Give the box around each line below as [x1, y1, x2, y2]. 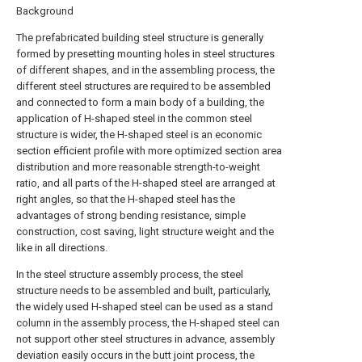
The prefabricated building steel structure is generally [16, 32, 263, 44]
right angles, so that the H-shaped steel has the [16, 193, 235, 205]
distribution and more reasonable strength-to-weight [16, 161, 260, 173]
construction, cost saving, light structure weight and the [16, 225, 274, 238]
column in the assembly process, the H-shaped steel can [16, 317, 280, 329]
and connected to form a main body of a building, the [16, 96, 264, 108]
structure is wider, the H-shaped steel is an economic [16, 128, 262, 141]
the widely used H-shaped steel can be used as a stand [16, 301, 273, 313]
